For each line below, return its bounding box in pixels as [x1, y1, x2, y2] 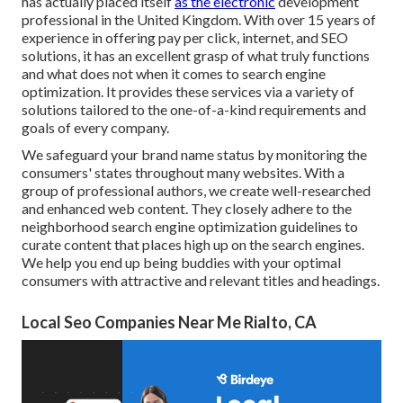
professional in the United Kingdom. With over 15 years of [22, 11, 376, 29]
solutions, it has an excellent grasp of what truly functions [22, 47, 370, 65]
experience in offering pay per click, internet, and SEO [22, 29, 348, 47]
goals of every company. [22, 119, 169, 137]
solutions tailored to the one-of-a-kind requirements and [22, 101, 366, 119]
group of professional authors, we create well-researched [22, 182, 371, 200]
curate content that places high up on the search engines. [22, 236, 364, 254]
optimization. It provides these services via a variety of [22, 83, 354, 101]
